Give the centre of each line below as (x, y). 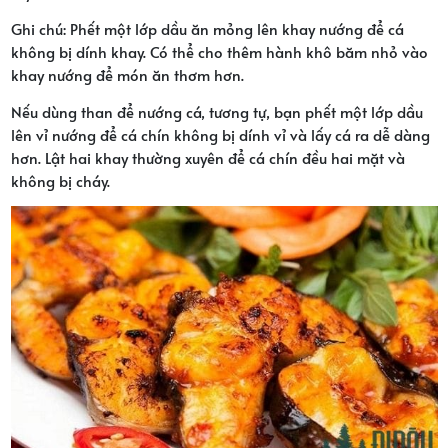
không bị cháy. (60, 180)
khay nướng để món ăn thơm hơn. (127, 74)
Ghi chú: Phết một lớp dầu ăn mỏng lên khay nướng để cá (207, 28)
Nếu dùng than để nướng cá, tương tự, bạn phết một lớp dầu (216, 111)
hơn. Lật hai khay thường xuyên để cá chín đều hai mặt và (207, 157)
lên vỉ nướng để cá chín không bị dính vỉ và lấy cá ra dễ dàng (220, 134)
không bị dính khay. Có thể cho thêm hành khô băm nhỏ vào (219, 51)
